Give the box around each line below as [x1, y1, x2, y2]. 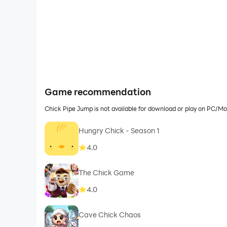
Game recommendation [44, 86, 151, 98]
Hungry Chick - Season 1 [78, 125, 160, 135]
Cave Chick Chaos [78, 209, 141, 219]
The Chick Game [78, 167, 134, 177]
